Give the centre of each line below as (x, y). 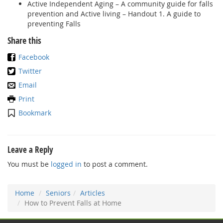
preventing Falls (54, 24)
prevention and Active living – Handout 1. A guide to (114, 14)
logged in (66, 164)
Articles (93, 193)
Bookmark (35, 113)
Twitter (30, 71)
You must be (29, 164)
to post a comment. (115, 164)
